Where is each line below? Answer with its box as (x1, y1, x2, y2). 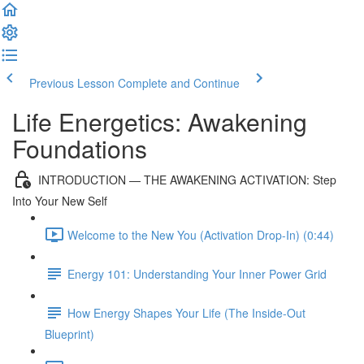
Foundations (12, 131, 147, 166)
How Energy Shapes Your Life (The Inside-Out (67, 304, 305, 321)
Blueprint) (45, 326, 94, 342)
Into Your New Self (12, 193, 107, 209)
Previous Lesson (29, 75, 115, 91)
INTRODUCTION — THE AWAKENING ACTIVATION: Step (38, 171, 336, 188)
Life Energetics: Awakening (12, 104, 307, 139)
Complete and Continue (118, 75, 240, 91)
